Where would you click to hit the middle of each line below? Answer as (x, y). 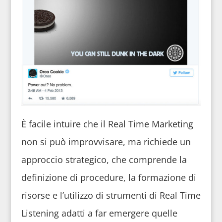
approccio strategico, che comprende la (104, 159)
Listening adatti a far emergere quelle (99, 213)
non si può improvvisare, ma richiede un (106, 141)
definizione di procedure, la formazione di (109, 177)
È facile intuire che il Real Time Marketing (107, 124)
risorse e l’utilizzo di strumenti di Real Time (111, 195)
